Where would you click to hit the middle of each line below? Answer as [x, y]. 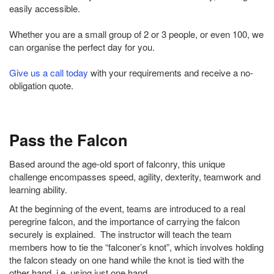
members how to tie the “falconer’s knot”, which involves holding [136, 247]
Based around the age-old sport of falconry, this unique [117, 164]
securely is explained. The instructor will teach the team [120, 234]
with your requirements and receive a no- [171, 73]
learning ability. [38, 190]
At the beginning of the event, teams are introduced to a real [127, 209]
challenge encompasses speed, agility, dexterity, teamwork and [135, 177]
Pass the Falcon [68, 140]
